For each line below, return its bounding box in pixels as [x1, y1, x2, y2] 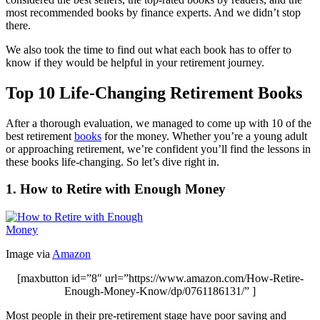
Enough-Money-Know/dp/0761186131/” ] [64, 285, 256, 298]
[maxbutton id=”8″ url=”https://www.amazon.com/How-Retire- [16, 272, 304, 285]
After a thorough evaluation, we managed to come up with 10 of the [6, 116, 311, 129]
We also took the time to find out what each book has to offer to [6, 43, 291, 56]
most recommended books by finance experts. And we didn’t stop [6, 6, 301, 19]
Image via [6, 248, 52, 261]
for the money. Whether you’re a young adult [101, 129, 307, 142]
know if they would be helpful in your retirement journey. [6, 56, 264, 69]
